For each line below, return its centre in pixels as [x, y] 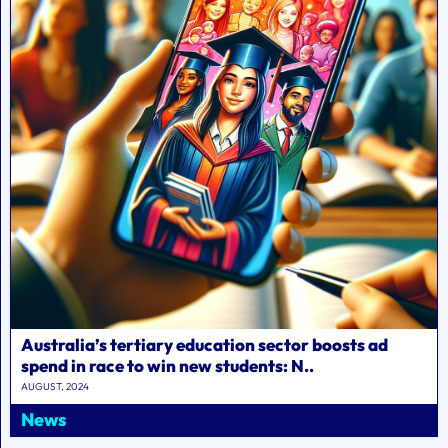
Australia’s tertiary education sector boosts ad [204, 345]
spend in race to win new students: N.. [167, 366]
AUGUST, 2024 [55, 387]
